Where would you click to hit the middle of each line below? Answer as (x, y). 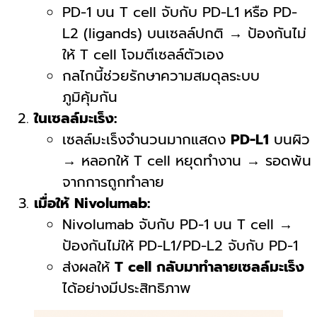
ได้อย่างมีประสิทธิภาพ (127, 288)
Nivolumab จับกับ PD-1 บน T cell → (178, 224)
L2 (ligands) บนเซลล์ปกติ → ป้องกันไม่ (184, 33)
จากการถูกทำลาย (113, 181)
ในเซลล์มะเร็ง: (75, 118)
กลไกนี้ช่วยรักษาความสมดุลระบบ (161, 75)
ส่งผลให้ (88, 266)
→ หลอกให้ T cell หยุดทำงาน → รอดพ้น (187, 160)
